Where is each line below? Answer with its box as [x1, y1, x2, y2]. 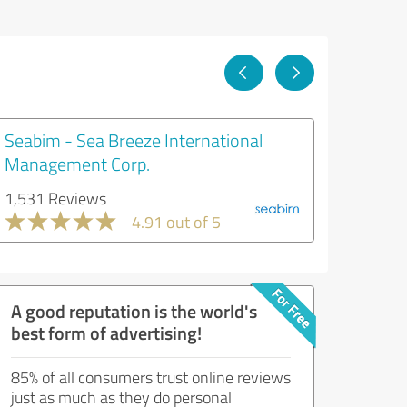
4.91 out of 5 [132, 211, 221, 233]
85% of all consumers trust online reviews [11, 366, 291, 388]
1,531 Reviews [5, 187, 106, 209]
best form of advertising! [11, 320, 202, 345]
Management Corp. [5, 151, 150, 176]
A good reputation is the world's [11, 298, 257, 323]
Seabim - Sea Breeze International [5, 127, 263, 153]
